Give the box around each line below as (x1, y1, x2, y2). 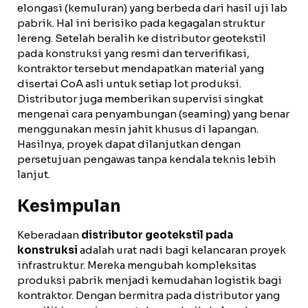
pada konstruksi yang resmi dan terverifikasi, (17, 47, 250, 60)
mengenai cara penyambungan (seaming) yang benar (17, 107, 289, 120)
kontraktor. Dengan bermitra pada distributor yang (17, 289, 280, 302)
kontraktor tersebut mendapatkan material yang (17, 62, 264, 75)
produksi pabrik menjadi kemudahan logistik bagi (17, 274, 282, 287)
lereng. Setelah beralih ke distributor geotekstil (17, 32, 266, 45)
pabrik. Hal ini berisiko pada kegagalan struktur (17, 16, 265, 30)
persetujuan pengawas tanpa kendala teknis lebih (17, 153, 276, 166)
